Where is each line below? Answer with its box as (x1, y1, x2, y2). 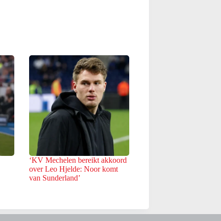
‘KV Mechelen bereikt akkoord (29, 155, 127, 164)
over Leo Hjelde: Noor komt (29, 164, 118, 173)
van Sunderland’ (29, 173, 80, 182)
